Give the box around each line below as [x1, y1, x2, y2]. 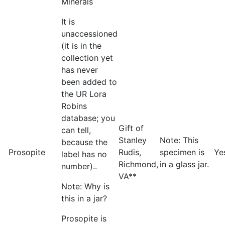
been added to [61, 77, 117, 87]
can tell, [61, 125, 91, 135]
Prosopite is [61, 213, 106, 223]
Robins [61, 101, 87, 111]
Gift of [119, 123, 144, 133]
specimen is [160, 147, 204, 157]
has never [61, 65, 98, 75]
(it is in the [61, 41, 101, 51]
